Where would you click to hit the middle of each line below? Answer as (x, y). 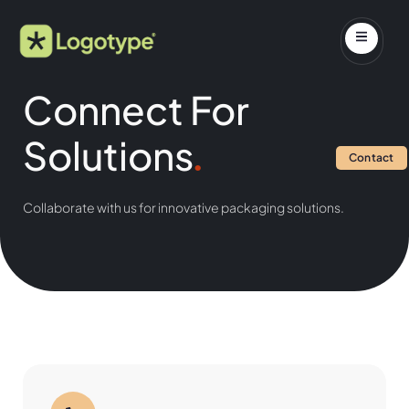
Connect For (136, 109)
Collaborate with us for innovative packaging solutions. (184, 207)
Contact (371, 157)
